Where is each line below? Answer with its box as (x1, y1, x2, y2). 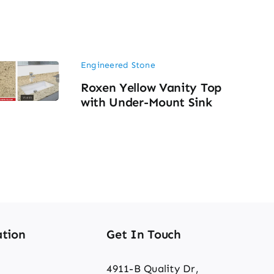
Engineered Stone (80, 60, 155, 71)
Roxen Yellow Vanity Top (80, 80, 221, 95)
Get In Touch (106, 226, 181, 242)
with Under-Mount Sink (80, 94, 212, 109)
